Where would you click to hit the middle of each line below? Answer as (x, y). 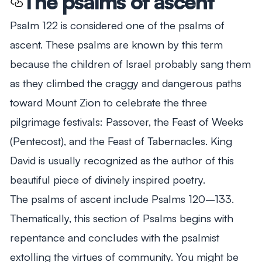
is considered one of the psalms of (141, 25)
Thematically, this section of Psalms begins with (121, 218)
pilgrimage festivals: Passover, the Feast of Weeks (126, 121)
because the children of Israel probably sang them (130, 63)
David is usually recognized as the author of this (122, 160)
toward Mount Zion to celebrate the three (108, 102)
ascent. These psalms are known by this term (116, 44)
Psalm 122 (34, 25)
